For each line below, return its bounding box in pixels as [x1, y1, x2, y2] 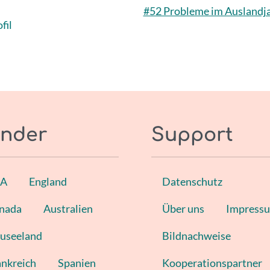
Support [151, 124, 233, 145]
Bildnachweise [162, 229, 231, 242]
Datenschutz [162, 175, 222, 188]
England [29, 175, 67, 188]
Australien [43, 202, 93, 215]
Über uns [162, 202, 204, 215]
